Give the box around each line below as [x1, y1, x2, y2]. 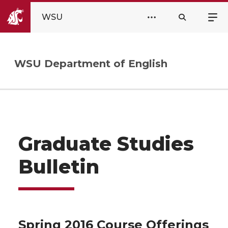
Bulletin [18, 155, 99, 178]
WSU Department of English [14, 58, 167, 70]
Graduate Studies [18, 132, 194, 155]
